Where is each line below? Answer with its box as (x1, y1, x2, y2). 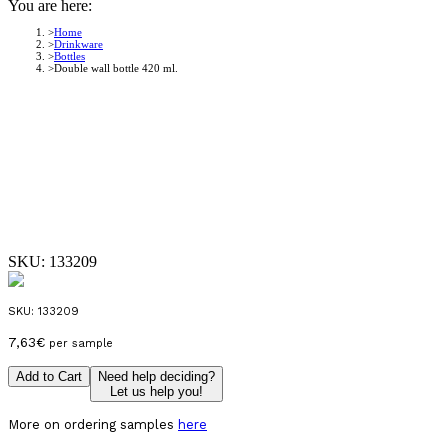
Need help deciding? (98, 368, 215, 384)
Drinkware (54, 38, 103, 50)
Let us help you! (110, 383, 203, 399)
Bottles (54, 50, 85, 62)
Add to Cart (16, 368, 82, 384)
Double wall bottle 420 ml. (54, 62, 178, 74)
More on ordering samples (8, 416, 178, 432)
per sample (45, 337, 113, 351)
